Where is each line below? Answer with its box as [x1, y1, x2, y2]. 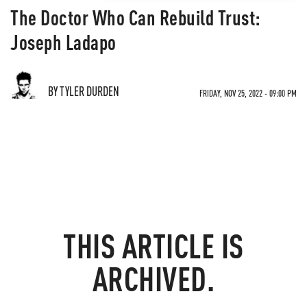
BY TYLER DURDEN [48, 83, 119, 99]
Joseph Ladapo [10, 29, 116, 55]
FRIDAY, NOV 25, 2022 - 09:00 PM [199, 87, 297, 99]
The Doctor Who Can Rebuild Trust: [10, 4, 261, 30]
